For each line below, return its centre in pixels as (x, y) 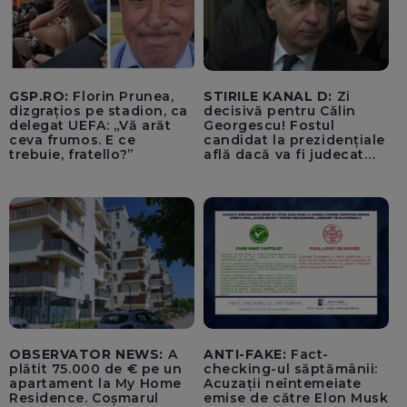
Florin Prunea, (121, 97)
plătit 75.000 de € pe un (96, 368)
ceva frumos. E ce (73, 140)
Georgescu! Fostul (269, 126)
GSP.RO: (39, 97)
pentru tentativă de (274, 169)
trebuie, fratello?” (72, 155)
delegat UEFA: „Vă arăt (90, 126)
